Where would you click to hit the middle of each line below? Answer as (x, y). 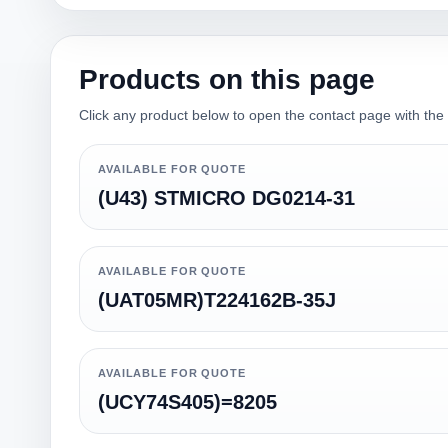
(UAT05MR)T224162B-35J (217, 300)
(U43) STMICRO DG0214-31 (226, 198)
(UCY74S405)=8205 (187, 402)
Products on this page (227, 79)
